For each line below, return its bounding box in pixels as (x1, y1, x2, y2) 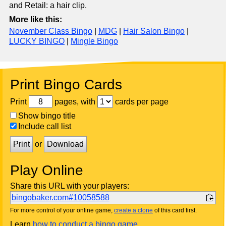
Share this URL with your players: (10, 182, 129, 190)
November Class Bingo (9, 27, 92, 35)
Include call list (18, 122, 71, 131)
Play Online (10, 162, 83, 178)
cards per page (113, 97, 168, 106)
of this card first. (153, 207, 197, 214)
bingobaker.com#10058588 (12, 193, 109, 202)
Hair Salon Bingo (123, 27, 185, 35)
